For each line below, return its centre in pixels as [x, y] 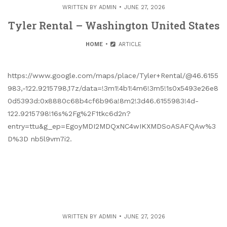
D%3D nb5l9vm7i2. [40, 139]
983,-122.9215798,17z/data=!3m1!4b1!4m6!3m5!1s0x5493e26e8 [113, 88]
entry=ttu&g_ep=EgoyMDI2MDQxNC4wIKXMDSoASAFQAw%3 [112, 126]
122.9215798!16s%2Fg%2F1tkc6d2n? [69, 113]
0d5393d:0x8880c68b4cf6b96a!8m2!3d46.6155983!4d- [103, 101]
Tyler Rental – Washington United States [113, 25]
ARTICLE [129, 44]
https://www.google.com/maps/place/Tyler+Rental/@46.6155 [113, 75]
